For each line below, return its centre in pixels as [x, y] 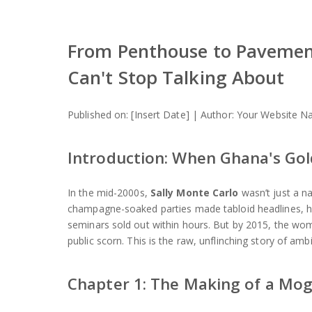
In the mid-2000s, [109, 193]
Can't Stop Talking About [176, 77]
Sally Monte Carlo [194, 193]
